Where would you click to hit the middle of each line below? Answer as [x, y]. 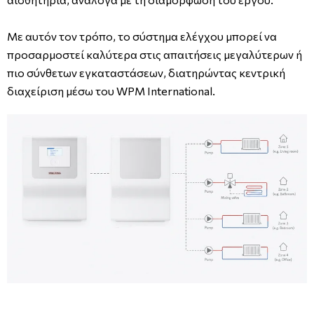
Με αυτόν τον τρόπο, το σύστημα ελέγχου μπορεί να [142, 36]
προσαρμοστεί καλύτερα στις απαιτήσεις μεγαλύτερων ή [155, 54]
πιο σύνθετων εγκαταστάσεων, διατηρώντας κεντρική [146, 72]
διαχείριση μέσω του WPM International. [111, 90]
